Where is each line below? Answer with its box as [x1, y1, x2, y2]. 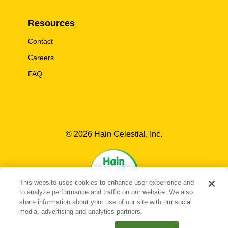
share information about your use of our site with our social [19, 198, 192, 206]
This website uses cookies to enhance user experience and [19, 179, 194, 186]
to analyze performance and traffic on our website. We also [19, 188, 193, 196]
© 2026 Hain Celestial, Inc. [66, 130, 162, 138]
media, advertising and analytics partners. [19, 208, 143, 215]
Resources [28, 18, 75, 28]
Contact [28, 37, 53, 45]
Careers [28, 53, 54, 62]
